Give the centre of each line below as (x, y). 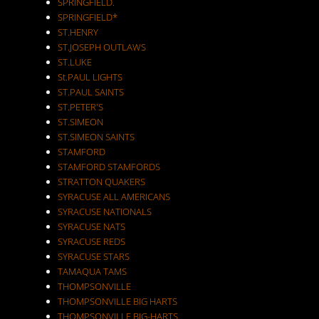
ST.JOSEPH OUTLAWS (101, 47)
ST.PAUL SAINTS (90, 92)
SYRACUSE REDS (91, 241)
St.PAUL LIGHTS (90, 77)
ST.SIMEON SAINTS (96, 137)
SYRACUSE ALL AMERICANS (114, 197)
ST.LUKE (74, 62)
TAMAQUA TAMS (92, 271)
